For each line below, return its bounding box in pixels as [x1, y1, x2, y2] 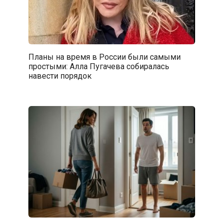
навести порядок [28, 71, 92, 81]
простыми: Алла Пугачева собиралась [28, 61, 169, 71]
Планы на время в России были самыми [28, 52, 181, 62]
